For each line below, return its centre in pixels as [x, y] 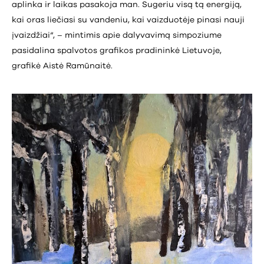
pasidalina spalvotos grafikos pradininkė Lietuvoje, [117, 51]
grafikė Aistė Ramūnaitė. [62, 66]
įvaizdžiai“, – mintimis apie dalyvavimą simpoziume [117, 36]
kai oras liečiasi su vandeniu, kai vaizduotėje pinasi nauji [128, 20]
